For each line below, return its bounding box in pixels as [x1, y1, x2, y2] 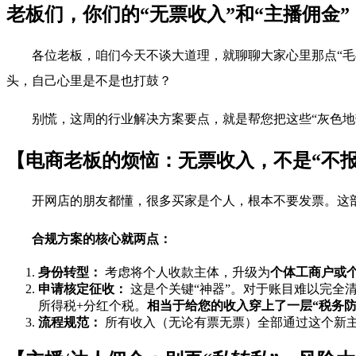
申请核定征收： [38, 282, 127, 296]
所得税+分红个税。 [38, 299, 147, 313]
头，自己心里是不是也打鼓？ [6, 73, 172, 87]
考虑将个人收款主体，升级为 [102, 265, 270, 280]
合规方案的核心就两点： [32, 232, 172, 246]
